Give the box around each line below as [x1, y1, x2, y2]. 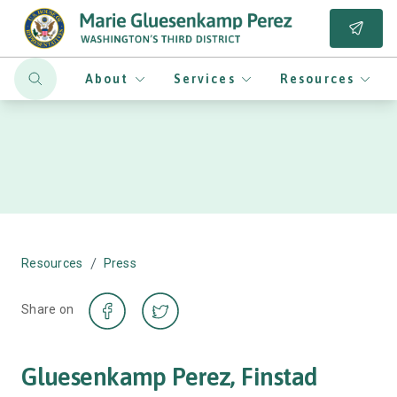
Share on [21, 302, 74, 316]
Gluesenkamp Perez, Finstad [21, 362, 318, 391]
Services [173, 71, 236, 86]
